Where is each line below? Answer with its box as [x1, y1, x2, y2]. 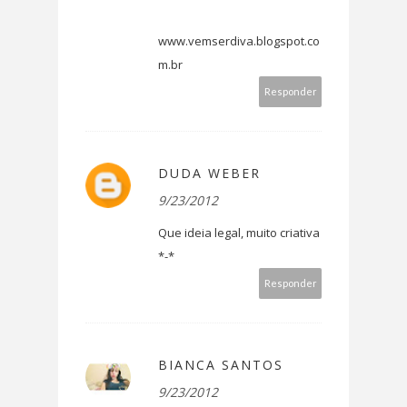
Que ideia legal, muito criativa [158, 224, 320, 242]
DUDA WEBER [158, 164, 261, 183]
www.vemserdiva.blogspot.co [158, 33, 320, 50]
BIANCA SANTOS [158, 356, 283, 374]
